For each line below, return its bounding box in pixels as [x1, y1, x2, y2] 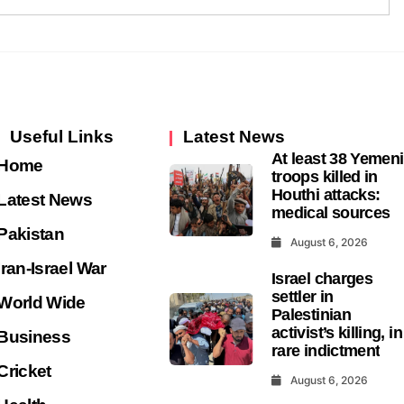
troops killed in [271, 167, 378, 186]
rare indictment [271, 341, 381, 360]
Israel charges [271, 269, 373, 288]
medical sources [271, 203, 390, 222]
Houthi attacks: [271, 185, 381, 204]
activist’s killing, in [271, 323, 402, 342]
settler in [271, 287, 334, 306]
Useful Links [10, 126, 115, 146]
